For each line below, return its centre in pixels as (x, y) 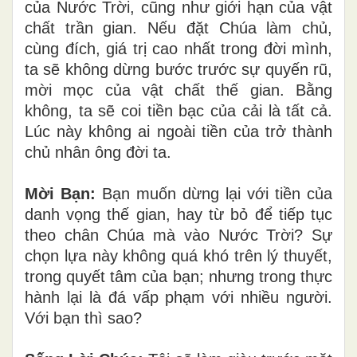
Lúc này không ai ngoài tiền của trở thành (178, 131)
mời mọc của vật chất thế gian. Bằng (178, 90)
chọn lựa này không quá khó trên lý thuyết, (178, 255)
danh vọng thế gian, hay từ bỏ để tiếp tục (178, 214)
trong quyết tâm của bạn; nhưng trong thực (178, 276)
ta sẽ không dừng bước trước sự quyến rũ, (178, 69)
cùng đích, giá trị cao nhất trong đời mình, (178, 48)
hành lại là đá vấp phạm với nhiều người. (178, 297)
